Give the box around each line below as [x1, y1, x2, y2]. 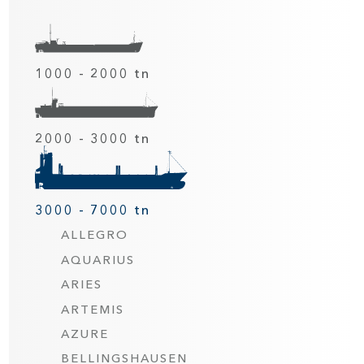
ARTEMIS [61, 301, 125, 317]
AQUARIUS [61, 252, 136, 267]
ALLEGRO [61, 227, 129, 243]
